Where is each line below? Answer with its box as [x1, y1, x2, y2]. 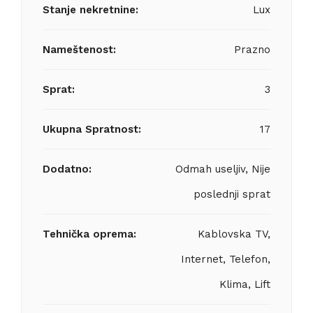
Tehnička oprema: [43, 228, 136, 240]
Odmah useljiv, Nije [175, 163, 270, 175]
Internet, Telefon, [181, 253, 270, 265]
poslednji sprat [194, 188, 270, 201]
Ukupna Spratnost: [43, 123, 141, 136]
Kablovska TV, [198, 228, 270, 240]
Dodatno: [43, 163, 92, 175]
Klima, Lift [219, 278, 270, 291]
